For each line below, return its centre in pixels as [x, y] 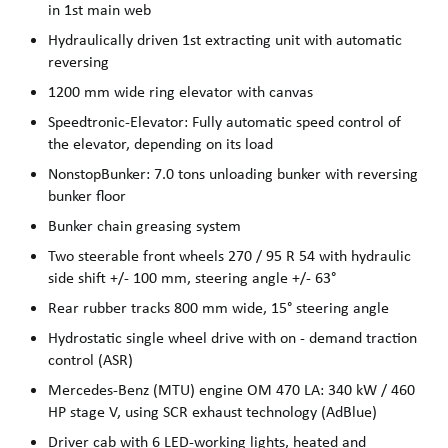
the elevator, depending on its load [160, 144]
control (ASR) [90, 360]
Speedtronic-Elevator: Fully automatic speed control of [224, 122]
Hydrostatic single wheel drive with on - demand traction [232, 338]
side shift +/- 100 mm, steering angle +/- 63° [192, 278]
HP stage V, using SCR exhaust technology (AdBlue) [212, 412]
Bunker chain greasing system [144, 226]
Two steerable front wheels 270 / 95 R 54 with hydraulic [229, 256]
